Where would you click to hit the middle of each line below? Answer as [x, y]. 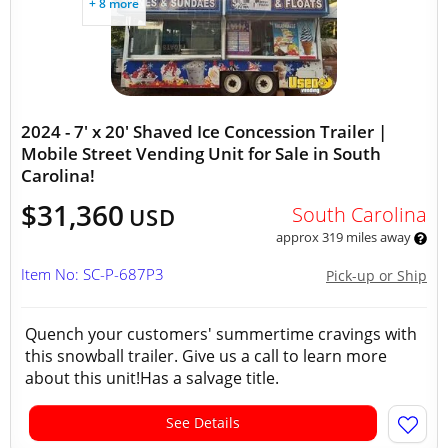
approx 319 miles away [344, 237]
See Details [203, 422]
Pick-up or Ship [376, 275]
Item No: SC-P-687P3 [92, 274]
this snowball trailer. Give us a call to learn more [206, 356]
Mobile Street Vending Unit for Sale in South [201, 153]
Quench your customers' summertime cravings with [221, 334]
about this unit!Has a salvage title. [152, 378]
